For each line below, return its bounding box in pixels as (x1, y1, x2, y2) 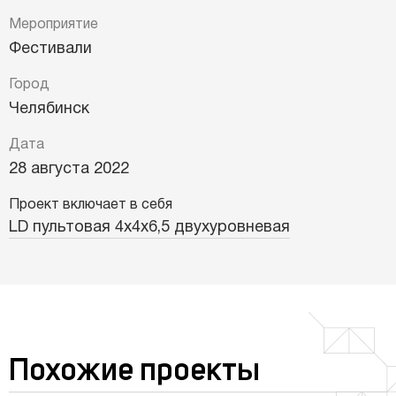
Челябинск (9, 101, 89, 117)
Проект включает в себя (9, 198, 172, 211)
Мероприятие (9, 18, 98, 31)
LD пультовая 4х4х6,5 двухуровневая (9, 219, 290, 235)
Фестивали (9, 41, 92, 57)
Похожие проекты (9, 355, 260, 388)
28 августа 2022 (9, 161, 129, 177)
